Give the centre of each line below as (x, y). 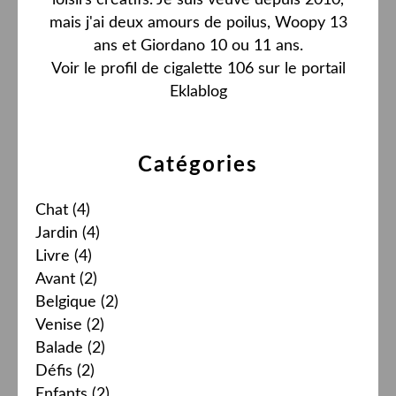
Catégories (198, 165)
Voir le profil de (107, 69)
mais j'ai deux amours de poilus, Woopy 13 (198, 23)
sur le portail (299, 69)
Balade (59, 348)
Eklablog (198, 91)
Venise (59, 325)
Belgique (66, 302)
